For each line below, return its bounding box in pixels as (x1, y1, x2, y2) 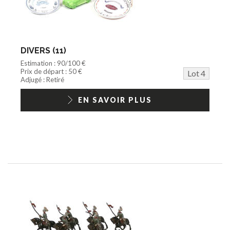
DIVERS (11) (21, 45, 66, 55)
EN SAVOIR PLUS (78, 95, 152, 104)
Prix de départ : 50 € (21, 67, 82, 75)
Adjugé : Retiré (21, 75, 64, 84)
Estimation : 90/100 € (21, 59, 86, 67)
